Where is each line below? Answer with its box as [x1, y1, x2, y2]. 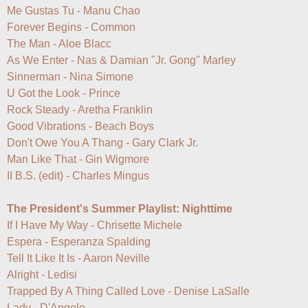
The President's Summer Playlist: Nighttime [7, 203, 232, 215]
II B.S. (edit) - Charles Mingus [7, 170, 149, 182]
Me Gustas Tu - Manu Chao [7, 5, 140, 17]
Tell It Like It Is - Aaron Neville [7, 252, 150, 265]
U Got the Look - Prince [7, 87, 120, 100]
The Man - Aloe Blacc [7, 38, 111, 50]
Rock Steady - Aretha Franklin [7, 104, 153, 116]
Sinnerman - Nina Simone [7, 71, 133, 83]
